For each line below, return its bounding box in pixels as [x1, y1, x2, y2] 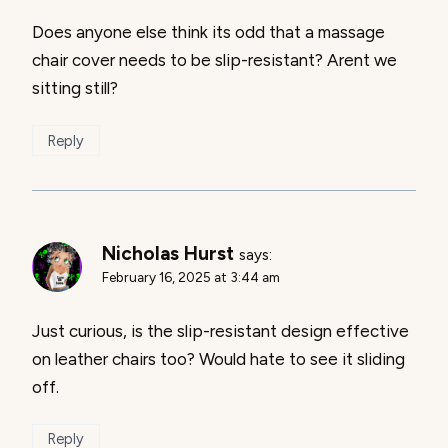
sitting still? [32, 77, 118, 98]
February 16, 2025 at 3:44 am [102, 268, 280, 285]
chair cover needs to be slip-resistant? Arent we [32, 49, 397, 70]
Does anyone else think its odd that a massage [32, 21, 385, 42]
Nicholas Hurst [102, 241, 234, 265]
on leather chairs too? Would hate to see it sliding [32, 348, 405, 369]
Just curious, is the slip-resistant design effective [32, 320, 409, 341]
